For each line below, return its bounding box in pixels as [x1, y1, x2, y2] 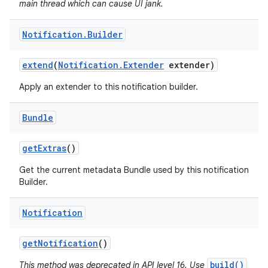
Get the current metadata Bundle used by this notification [19, 165, 249, 175]
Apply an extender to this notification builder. [19, 81, 198, 92]
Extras [38, 142, 66, 154]
